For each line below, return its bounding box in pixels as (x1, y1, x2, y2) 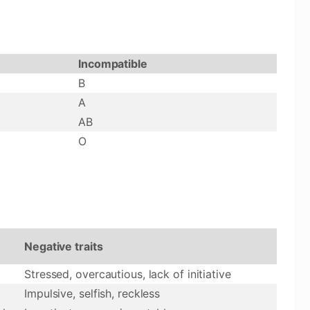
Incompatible (78, 57, 147, 71)
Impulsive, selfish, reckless (24, 286, 161, 300)
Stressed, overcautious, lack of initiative (24, 267, 231, 281)
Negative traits (24, 239, 103, 253)
